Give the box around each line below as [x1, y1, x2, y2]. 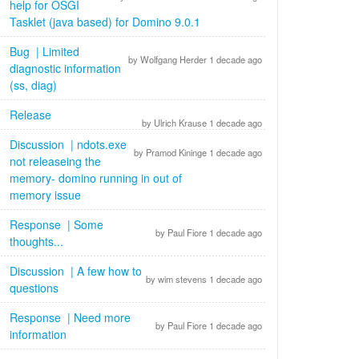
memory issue [10, 187, 84, 203]
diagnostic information [10, 60, 121, 76]
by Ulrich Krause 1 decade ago [139, 116, 262, 129]
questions [10, 280, 62, 296]
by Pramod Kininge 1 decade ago [131, 146, 262, 159]
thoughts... [10, 233, 67, 249]
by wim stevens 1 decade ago [143, 272, 262, 285]
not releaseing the [10, 153, 101, 169]
